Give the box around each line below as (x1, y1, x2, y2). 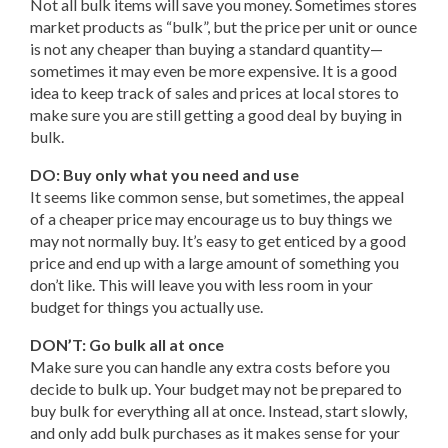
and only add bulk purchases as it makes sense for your (30, 423, 400, 442)
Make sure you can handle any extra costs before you (30, 357, 390, 376)
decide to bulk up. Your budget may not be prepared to (30, 379, 402, 398)
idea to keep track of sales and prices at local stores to (30, 83, 399, 102)
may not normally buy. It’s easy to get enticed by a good (30, 231, 406, 250)
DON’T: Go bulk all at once (30, 335, 224, 354)
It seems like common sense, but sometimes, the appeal (30, 187, 404, 206)
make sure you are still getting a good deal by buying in (30, 105, 402, 124)
